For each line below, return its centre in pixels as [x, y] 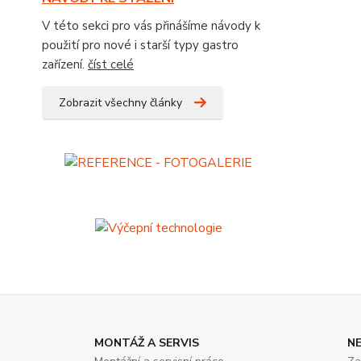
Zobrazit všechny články [120, 103]
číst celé [111, 64]
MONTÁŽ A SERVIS [147, 343]
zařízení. [65, 64]
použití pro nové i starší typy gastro [140, 45]
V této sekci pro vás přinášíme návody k [151, 26]
